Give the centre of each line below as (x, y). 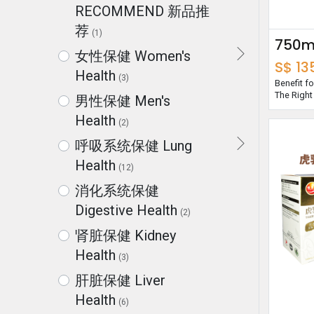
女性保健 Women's (132, 56)
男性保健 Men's (122, 101)
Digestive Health (126, 210)
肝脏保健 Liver (120, 280)
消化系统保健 (117, 190)
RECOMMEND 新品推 (142, 11)
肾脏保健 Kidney (125, 235)
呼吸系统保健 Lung (133, 145)
